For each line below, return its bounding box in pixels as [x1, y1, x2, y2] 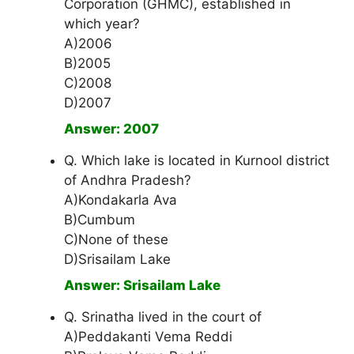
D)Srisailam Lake [64, 251, 171, 268]
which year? [64, 16, 140, 32]
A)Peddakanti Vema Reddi [64, 329, 232, 345]
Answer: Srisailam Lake [64, 277, 220, 294]
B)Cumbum [64, 212, 135, 228]
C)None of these [64, 232, 168, 248]
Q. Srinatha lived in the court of [64, 309, 262, 326]
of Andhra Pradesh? [64, 172, 191, 189]
